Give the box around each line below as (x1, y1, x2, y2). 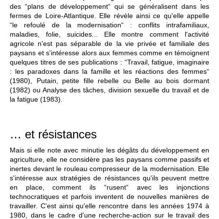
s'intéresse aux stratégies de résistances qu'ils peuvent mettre (10, 174, 209, 182)
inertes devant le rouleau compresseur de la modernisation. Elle (10, 165, 209, 173)
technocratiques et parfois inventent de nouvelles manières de (10, 193, 209, 201)
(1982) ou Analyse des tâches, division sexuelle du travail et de (10, 86, 209, 94)
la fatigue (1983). (10, 95, 63, 104)
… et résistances (10, 128, 97, 141)
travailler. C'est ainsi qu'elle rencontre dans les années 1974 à (10, 202, 209, 210)
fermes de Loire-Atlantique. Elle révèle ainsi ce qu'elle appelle (10, 12, 209, 20)
